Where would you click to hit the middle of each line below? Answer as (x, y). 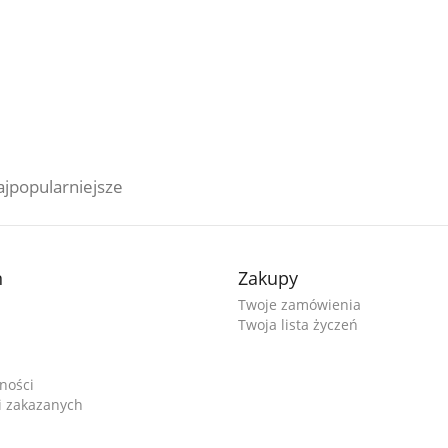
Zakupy (268, 278)
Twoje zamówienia (300, 304)
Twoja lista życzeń (298, 324)
